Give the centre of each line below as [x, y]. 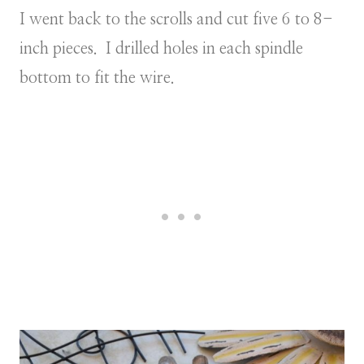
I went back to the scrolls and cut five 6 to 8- [176, 19]
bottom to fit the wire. [97, 78]
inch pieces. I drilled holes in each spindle [161, 48]
